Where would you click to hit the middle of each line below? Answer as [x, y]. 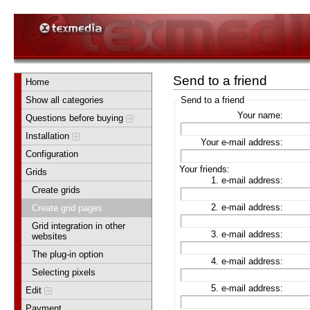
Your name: [261, 116]
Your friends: [205, 170]
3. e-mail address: [247, 235]
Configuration [52, 154]
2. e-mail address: [247, 208]
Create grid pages [67, 208]
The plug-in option [67, 254]
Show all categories [65, 100]
